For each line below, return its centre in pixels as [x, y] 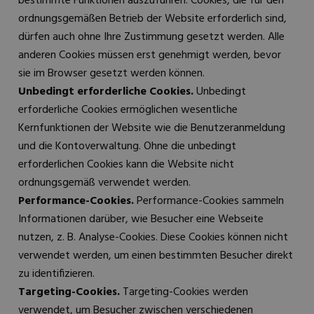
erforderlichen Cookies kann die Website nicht [126, 165]
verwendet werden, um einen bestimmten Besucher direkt [156, 256]
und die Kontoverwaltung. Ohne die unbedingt [127, 146]
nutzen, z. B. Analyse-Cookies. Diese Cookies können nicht [153, 238]
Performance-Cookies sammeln [209, 201]
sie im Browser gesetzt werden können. [111, 74]
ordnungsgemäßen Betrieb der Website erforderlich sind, [152, 19]
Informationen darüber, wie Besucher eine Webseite [141, 219]
